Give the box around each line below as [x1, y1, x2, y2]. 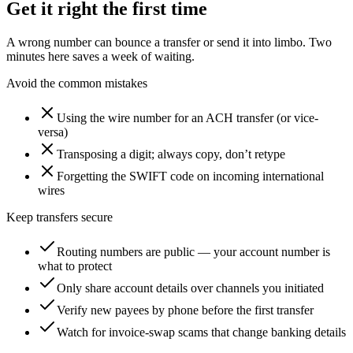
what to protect [38, 259, 112, 273]
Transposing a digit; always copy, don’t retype [57, 147, 285, 162]
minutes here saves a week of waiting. [6, 50, 195, 64]
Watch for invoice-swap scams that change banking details [57, 325, 346, 340]
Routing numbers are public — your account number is [57, 245, 330, 259]
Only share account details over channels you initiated [57, 281, 324, 295]
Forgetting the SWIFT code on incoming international [57, 169, 324, 184]
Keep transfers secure [6, 210, 113, 225]
